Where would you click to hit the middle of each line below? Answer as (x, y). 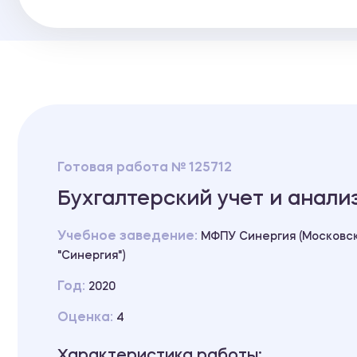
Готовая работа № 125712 (145, 168)
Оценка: (87, 318)
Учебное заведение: (129, 236)
